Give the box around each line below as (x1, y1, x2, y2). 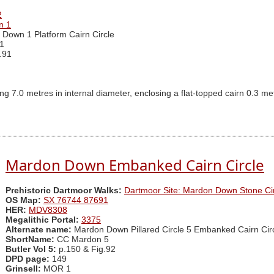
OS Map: (6, 196, 41, 206)
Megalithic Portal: (6, 215, 79, 225)
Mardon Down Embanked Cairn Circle (6, 154, 264, 175)
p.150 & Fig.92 (59, 245, 116, 254)
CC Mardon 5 (54, 235, 109, 245)
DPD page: (6, 254, 50, 264)
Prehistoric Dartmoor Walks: (6, 186, 122, 196)
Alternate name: (6, 225, 74, 235)
